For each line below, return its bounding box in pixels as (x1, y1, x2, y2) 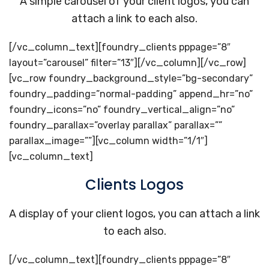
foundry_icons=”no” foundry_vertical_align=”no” (9, 104, 235, 115)
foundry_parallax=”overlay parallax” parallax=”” (9, 119, 222, 131)
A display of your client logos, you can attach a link (9, 207, 260, 220)
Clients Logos (85, 175, 184, 195)
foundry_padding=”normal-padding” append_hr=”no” (9, 88, 253, 100)
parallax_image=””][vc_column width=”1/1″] (9, 135, 208, 147)
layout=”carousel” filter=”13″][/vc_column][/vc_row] (9, 57, 246, 68)
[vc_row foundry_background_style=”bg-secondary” (9, 73, 253, 84)
